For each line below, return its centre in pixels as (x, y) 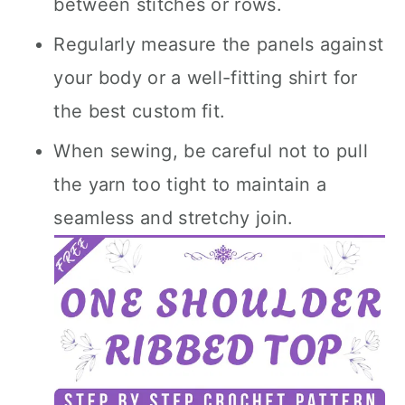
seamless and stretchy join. (174, 218)
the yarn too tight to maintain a (190, 184)
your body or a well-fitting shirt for (206, 78)
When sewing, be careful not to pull (211, 151)
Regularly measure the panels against (219, 44)
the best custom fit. (140, 111)
